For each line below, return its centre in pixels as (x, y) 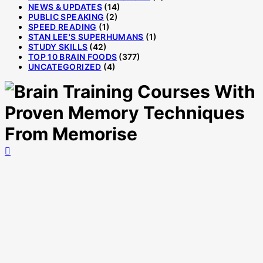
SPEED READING (63, 26)
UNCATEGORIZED (65, 66)
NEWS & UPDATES (65, 6)
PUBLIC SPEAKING (66, 16)
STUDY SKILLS (58, 46)
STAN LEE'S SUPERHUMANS (86, 36)
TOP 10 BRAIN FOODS (73, 56)
